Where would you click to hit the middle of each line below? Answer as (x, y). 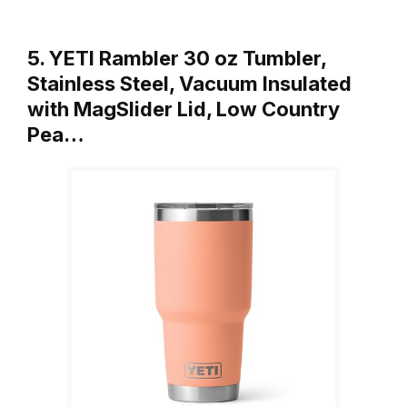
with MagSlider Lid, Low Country (184, 109)
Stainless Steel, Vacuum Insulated (189, 83)
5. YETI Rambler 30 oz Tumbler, (177, 58)
